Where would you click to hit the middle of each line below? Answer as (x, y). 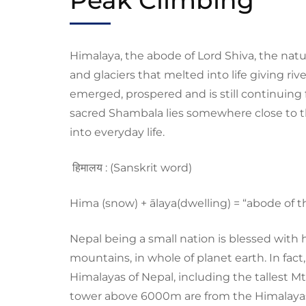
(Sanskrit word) (151, 167)
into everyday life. (117, 132)
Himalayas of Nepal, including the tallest (180, 277)
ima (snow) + (114, 203)
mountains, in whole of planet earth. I (171, 258)
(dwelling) (204, 203)
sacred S (93, 113)
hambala (139, 113)
